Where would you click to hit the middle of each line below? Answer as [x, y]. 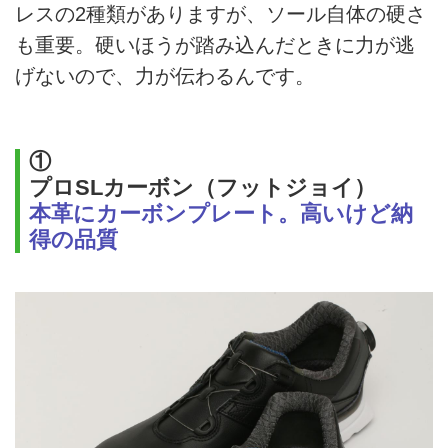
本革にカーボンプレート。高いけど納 [220, 213]
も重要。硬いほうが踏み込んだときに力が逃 [215, 44]
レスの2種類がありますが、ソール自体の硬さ [220, 13]
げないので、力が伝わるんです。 [165, 75]
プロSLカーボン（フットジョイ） [202, 187]
